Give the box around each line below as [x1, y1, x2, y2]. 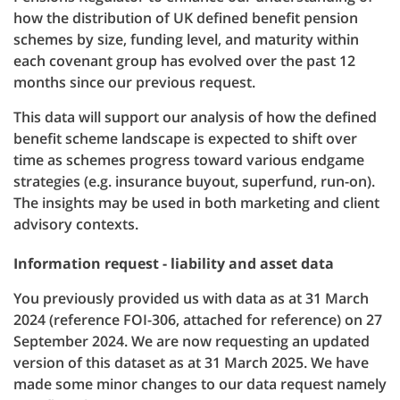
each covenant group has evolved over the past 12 [13, 51, 355, 71]
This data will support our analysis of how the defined [13, 107, 377, 127]
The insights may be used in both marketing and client [13, 193, 379, 212]
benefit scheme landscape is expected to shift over [13, 129, 357, 148]
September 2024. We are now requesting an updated [13, 331, 370, 351]
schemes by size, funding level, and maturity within [13, 29, 359, 49]
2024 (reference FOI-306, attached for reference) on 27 [13, 310, 382, 329]
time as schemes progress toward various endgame [13, 150, 364, 170]
